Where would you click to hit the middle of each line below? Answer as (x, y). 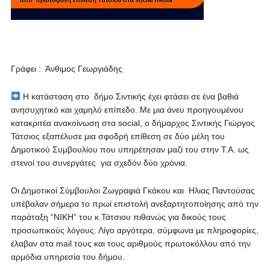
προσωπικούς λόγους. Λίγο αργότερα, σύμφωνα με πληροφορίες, (134, 230)
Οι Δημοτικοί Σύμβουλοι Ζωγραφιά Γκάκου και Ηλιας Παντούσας (133, 190)
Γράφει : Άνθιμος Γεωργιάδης (66, 69)
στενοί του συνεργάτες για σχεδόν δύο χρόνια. (99, 163)
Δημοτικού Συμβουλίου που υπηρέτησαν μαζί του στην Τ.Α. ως (130, 149)
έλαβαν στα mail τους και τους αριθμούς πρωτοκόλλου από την (130, 243)
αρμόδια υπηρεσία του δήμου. (67, 257)
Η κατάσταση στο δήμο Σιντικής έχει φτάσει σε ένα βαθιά (129, 96)
